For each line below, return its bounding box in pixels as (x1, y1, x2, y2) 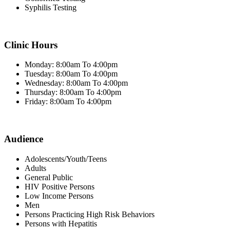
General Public (25, 172, 73, 182)
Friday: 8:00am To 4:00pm (25, 97, 111, 106)
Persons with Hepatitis (25, 219, 97, 228)
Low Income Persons (25, 191, 93, 200)
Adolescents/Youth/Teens (25, 154, 107, 163)
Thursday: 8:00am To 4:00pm (25, 88, 121, 97)
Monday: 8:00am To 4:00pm (25, 60, 118, 69)
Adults (25, 163, 46, 172)
